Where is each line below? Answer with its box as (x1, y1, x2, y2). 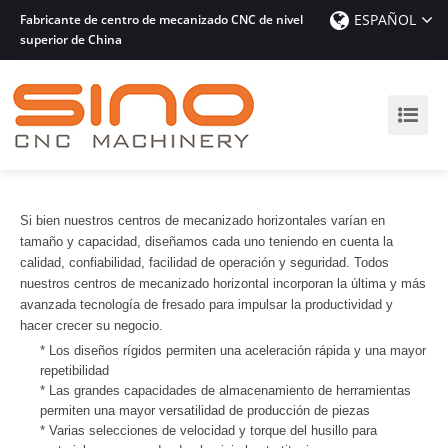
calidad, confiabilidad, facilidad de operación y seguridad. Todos (20, 255, 389, 270)
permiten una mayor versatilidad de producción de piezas (40, 403, 370, 418)
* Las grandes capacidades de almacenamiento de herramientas (40, 383, 411, 398)
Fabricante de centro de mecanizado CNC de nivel (20, 11, 303, 28)
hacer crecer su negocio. (20, 318, 163, 333)
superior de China (20, 31, 122, 48)
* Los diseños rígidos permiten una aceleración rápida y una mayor (40, 343, 426, 358)
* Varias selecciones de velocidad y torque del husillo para (40, 423, 377, 438)
